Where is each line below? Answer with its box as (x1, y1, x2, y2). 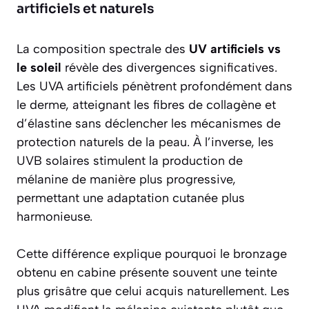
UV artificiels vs (189, 41, 281, 57)
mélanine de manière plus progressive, (17, 172, 236, 188)
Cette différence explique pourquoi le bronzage (17, 246, 287, 262)
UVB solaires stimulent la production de (17, 153, 243, 169)
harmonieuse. (17, 209, 92, 225)
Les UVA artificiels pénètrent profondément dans (17, 79, 292, 94)
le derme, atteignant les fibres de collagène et (17, 97, 276, 113)
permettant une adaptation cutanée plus (17, 190, 245, 206)
